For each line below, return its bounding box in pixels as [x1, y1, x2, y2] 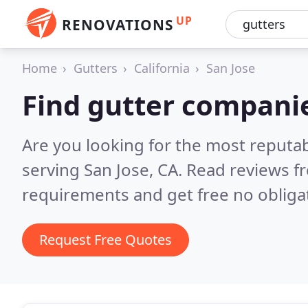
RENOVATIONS [62, 15, 173, 34]
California [134, 60, 190, 76]
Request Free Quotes [39, 230, 172, 249]
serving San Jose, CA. [22, 158, 186, 181]
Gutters [74, 60, 118, 76]
